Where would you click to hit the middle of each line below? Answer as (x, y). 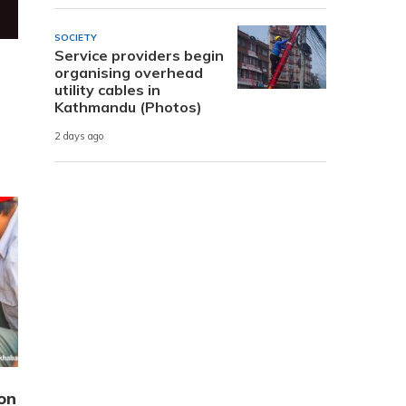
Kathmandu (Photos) (128, 106)
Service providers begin (139, 55)
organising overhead (129, 72)
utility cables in (107, 89)
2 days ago (79, 136)
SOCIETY (76, 37)
